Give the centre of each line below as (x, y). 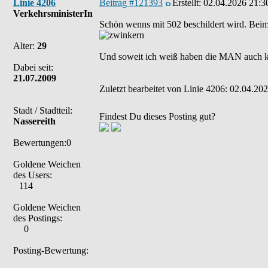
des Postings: (38, 218)
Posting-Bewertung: (51, 250)
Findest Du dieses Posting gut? (157, 116)
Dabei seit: (33, 67)
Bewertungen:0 (42, 143)
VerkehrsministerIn (53, 13)
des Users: (33, 175)
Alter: (25, 46)
